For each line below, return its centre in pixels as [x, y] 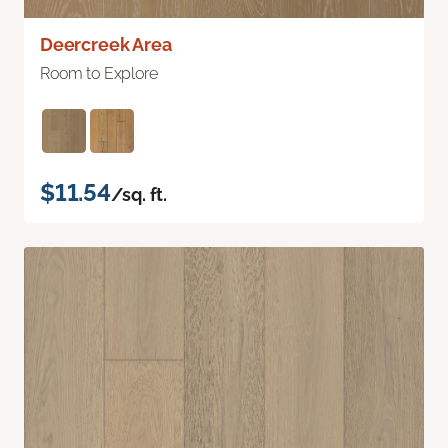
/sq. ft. [139, 194]
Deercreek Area [106, 44]
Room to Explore [99, 73]
